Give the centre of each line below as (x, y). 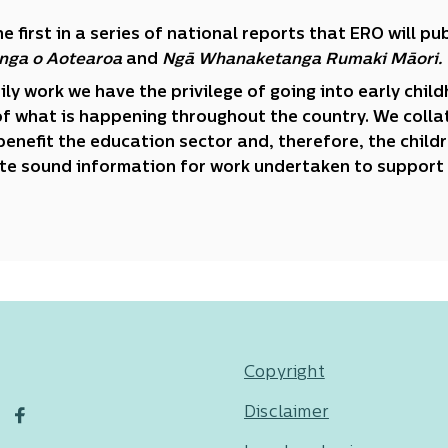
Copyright (284, 373)
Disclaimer (286, 413)
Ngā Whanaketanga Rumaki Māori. (302, 60)
